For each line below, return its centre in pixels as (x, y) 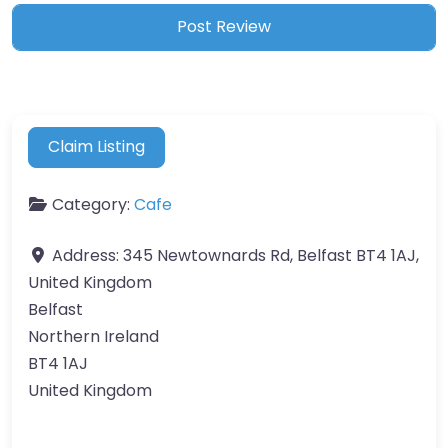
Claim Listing (97, 147)
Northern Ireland (93, 337)
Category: (93, 205)
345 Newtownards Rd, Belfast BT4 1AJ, (271, 256)
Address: (87, 256)
